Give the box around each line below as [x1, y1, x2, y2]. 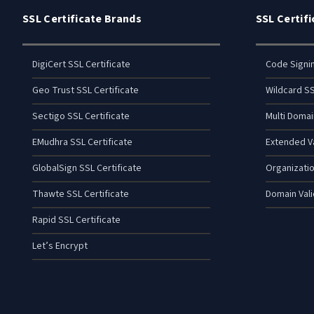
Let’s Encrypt [32, 239, 88, 254]
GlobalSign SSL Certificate [32, 161, 142, 176]
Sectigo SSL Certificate [32, 109, 130, 124]
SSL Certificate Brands [22, 11, 142, 27]
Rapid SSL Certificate [32, 213, 121, 228]
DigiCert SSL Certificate [32, 57, 130, 72]
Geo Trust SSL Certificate [32, 83, 139, 98]
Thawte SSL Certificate [32, 187, 129, 202]
